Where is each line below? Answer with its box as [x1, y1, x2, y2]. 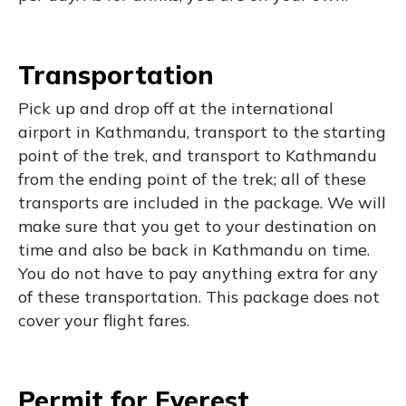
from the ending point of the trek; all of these [18, 168, 366, 189]
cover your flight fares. [18, 309, 189, 331]
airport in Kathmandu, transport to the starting [18, 121, 386, 142]
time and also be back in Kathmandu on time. [18, 238, 370, 260]
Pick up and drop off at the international [18, 97, 333, 119]
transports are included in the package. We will [18, 191, 386, 213]
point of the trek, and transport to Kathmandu [18, 144, 377, 166]
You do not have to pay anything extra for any [18, 262, 378, 284]
